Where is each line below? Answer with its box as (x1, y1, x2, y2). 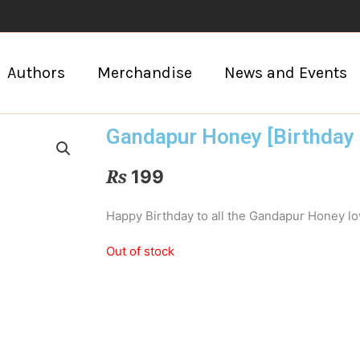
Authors (6, 63, 65, 82)
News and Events (223, 63, 347, 82)
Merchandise (96, 63, 192, 82)
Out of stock (106, 243, 174, 259)
